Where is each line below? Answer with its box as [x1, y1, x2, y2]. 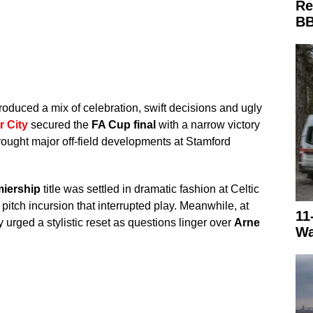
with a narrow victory [155, 118, 260, 131]
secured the [27, 118, 92, 131]
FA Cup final [91, 118, 156, 131]
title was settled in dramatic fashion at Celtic [40, 182, 259, 195]
